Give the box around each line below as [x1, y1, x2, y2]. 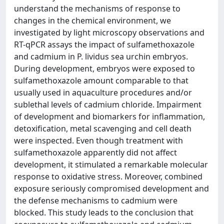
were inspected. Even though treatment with [14, 134, 183, 146]
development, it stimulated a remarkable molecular [14, 158, 208, 170]
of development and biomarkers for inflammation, [14, 110, 205, 122]
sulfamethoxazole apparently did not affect [14, 146, 177, 158]
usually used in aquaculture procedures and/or [14, 86, 192, 98]
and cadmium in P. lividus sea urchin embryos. [14, 50, 188, 62]
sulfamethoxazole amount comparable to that [14, 74, 188, 86]
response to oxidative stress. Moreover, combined [14, 170, 202, 182]
